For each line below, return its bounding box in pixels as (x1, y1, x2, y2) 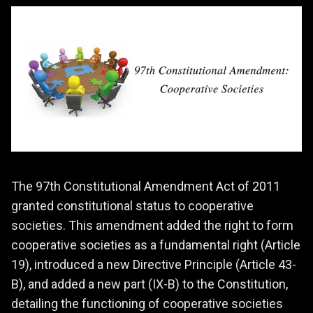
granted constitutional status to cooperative (11, 198, 254, 213)
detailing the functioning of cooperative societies (11, 296, 283, 311)
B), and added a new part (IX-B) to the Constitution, (11, 276, 288, 291)
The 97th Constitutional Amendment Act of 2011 (11, 178, 280, 194)
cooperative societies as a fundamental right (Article (11, 237, 300, 252)
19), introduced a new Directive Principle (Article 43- (11, 256, 296, 272)
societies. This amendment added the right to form (11, 217, 293, 233)
